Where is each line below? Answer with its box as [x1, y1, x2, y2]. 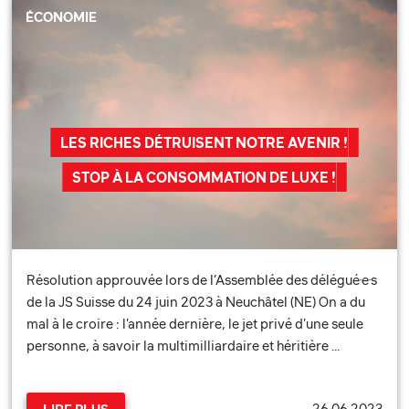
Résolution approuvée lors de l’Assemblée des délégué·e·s [26, 272, 378, 287]
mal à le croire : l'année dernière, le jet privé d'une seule [26, 316, 364, 330]
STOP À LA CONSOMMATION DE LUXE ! [72, 169, 337, 184]
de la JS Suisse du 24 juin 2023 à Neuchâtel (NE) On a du [26, 294, 366, 309]
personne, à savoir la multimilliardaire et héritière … [26, 338, 341, 352]
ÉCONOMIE [26, 10, 98, 25]
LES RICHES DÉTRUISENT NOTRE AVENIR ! [60, 134, 349, 150]
